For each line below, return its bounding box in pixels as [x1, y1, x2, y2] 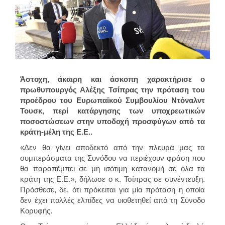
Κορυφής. [20, 206, 52, 215]
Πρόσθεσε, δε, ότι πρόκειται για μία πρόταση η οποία [20, 185, 205, 194]
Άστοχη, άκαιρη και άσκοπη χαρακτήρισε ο [20, 74, 205, 83]
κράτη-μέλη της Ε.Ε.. [20, 127, 92, 136]
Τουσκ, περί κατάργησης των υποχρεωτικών [20, 106, 205, 115]
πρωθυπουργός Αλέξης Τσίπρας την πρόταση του [20, 85, 205, 94]
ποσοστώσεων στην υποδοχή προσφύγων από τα [20, 117, 205, 126]
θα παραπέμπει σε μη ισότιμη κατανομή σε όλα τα [20, 164, 205, 173]
